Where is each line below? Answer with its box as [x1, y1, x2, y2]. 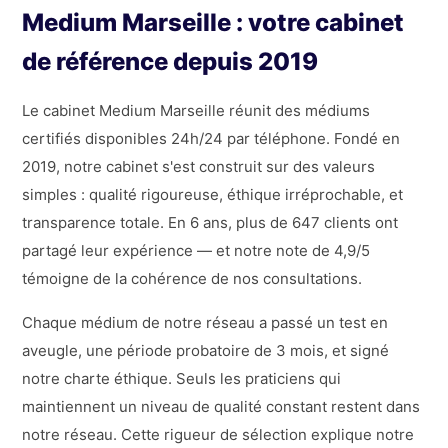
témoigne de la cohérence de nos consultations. [22, 268, 363, 288]
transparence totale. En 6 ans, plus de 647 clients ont [22, 212, 399, 232]
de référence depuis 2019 [22, 46, 319, 76]
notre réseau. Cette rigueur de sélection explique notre [22, 424, 415, 444]
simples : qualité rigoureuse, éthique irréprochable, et [22, 184, 404, 204]
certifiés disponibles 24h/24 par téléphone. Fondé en [22, 128, 401, 148]
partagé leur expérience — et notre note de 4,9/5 [22, 240, 371, 260]
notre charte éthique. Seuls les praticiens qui [22, 368, 342, 388]
